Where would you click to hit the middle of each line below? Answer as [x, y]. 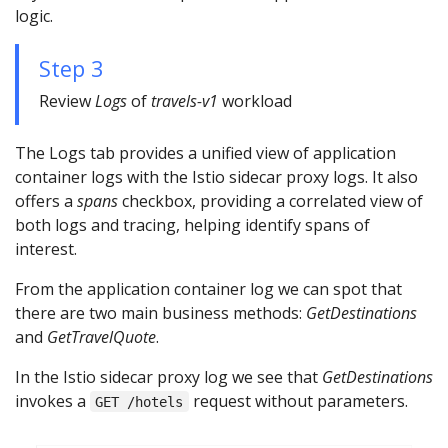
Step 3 [71, 68]
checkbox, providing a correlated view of [270, 200]
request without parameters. [298, 400]
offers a [46, 200]
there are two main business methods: [160, 312]
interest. [46, 248]
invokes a [52, 400]
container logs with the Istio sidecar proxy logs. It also [216, 176]
